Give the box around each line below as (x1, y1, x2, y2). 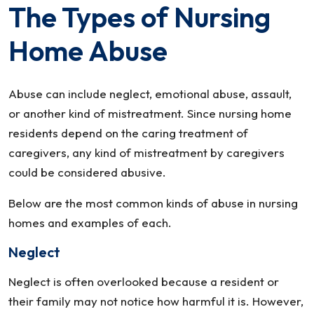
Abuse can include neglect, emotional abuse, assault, (8, 86, 292, 101)
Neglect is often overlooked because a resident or (8, 274, 279, 289)
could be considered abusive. (8, 165, 166, 179)
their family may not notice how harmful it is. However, (8, 294, 303, 308)
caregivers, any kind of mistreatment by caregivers (8, 145, 285, 160)
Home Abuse (8, 33, 168, 68)
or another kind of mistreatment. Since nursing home (8, 106, 292, 121)
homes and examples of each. (8, 215, 172, 230)
